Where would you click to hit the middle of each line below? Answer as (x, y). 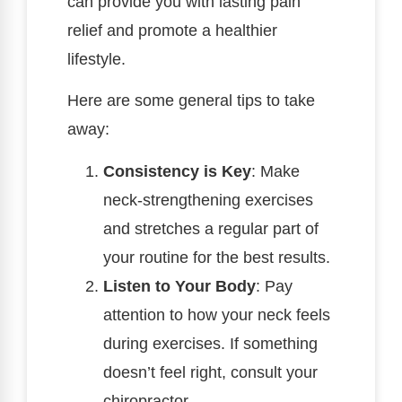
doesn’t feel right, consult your (210, 372)
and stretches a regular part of (211, 228)
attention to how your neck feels (217, 315)
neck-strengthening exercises (208, 200)
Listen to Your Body (179, 286)
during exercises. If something (210, 343)
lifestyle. (96, 59)
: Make (275, 171)
